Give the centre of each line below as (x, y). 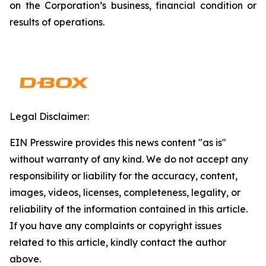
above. (25, 259)
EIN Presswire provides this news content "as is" (118, 142)
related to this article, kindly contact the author (118, 242)
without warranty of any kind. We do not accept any (129, 159)
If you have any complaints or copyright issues (115, 226)
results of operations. (57, 22)
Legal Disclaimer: (49, 116)
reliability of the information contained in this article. (129, 209)
